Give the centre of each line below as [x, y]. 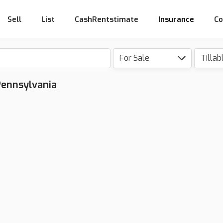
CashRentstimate [107, 19]
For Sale [134, 58]
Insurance [176, 19]
